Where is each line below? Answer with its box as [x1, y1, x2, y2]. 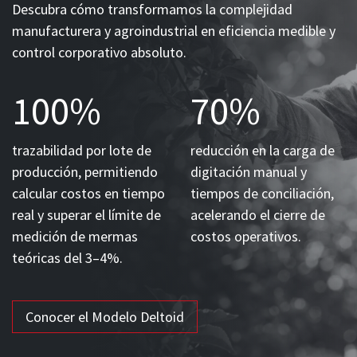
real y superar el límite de [12, 205, 161, 224]
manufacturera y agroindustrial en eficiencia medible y [12, 21, 335, 40]
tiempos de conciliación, [190, 183, 334, 202]
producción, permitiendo [12, 162, 158, 181]
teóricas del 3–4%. [12, 248, 123, 267]
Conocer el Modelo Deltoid [25, 307, 184, 326]
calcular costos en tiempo [12, 183, 165, 202]
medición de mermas [12, 226, 138, 245]
